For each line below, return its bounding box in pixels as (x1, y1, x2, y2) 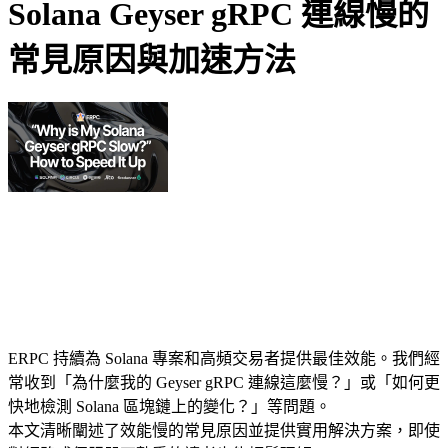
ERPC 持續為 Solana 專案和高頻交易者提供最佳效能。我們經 (8, 349, 440, 367)
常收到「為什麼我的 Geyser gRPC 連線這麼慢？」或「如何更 (8, 373, 440, 391)
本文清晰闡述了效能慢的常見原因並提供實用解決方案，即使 (8, 421, 440, 439)
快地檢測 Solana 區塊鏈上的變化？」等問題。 (8, 397, 331, 415)
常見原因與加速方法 (8, 42, 296, 79)
